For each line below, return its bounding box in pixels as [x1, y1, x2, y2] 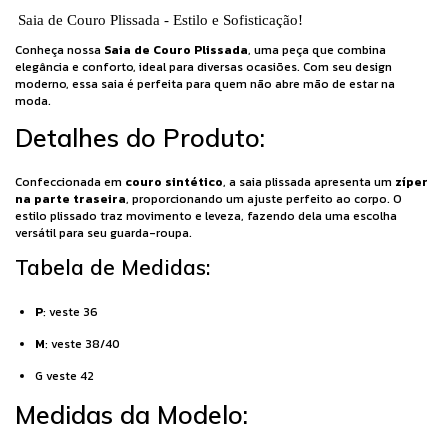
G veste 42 [35, 367, 94, 386]
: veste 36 [43, 303, 98, 322]
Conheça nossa [15, 41, 104, 60]
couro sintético [125, 173, 223, 192]
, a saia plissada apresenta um [223, 173, 395, 192]
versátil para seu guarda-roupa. [15, 224, 192, 243]
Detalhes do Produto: [15, 122, 265, 154]
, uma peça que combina [248, 41, 386, 60]
